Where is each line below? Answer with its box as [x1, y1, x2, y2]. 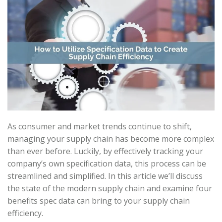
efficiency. [7, 207, 43, 219]
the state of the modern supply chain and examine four [7, 182, 212, 194]
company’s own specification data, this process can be [7, 158, 206, 169]
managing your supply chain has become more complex [7, 133, 214, 144]
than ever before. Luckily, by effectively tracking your [7, 145, 203, 157]
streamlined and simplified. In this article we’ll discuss [7, 170, 203, 181]
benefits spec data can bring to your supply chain [7, 195, 190, 206]
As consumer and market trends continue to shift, [7, 120, 192, 132]
